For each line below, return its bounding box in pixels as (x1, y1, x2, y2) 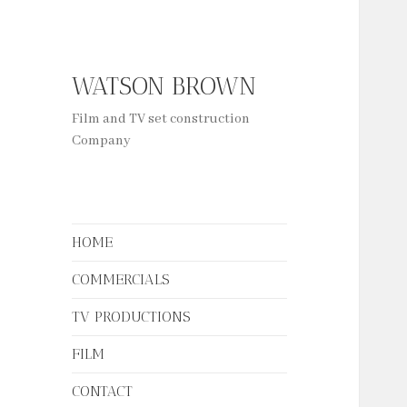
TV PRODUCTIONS (72, 308, 191, 326)
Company (72, 133, 132, 150)
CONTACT (72, 382, 134, 401)
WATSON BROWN (72, 72, 257, 102)
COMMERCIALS (72, 271, 170, 289)
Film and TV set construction (72, 111, 251, 128)
